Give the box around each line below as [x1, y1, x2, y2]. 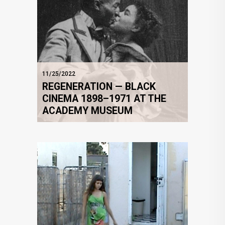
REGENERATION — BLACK [42, 81, 156, 93]
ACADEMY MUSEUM [42, 105, 133, 117]
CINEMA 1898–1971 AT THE [42, 93, 166, 105]
